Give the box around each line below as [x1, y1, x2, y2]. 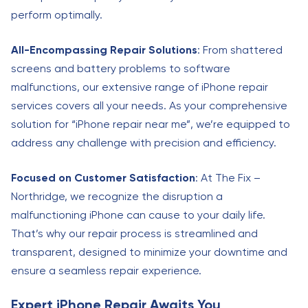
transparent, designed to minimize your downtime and [11, 245, 287, 258]
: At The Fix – [195, 171, 261, 184]
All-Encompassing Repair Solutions [11, 43, 197, 56]
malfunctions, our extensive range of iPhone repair [11, 80, 268, 93]
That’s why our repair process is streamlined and [11, 227, 258, 240]
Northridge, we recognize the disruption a [11, 190, 223, 203]
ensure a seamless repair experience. [11, 264, 201, 277]
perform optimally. [11, 8, 102, 21]
